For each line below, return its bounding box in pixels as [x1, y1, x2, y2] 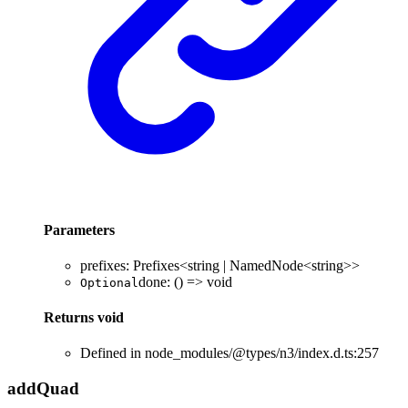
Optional [80, 275, 138, 290]
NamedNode [229, 257, 303, 273]
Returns [44, 310, 97, 326]
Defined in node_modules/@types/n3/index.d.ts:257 [80, 345, 379, 362]
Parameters [44, 221, 115, 238]
